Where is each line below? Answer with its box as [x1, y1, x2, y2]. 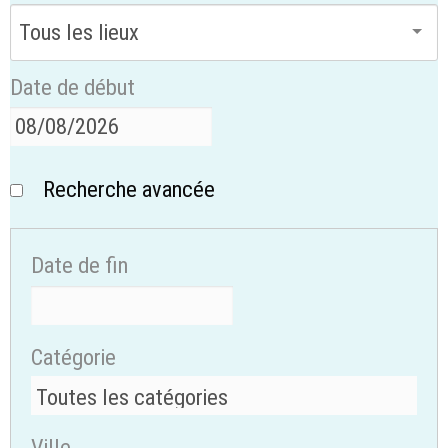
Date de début [10, 73, 135, 100]
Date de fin [31, 252, 128, 279]
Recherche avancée [43, 176, 215, 203]
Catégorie [31, 343, 116, 370]
